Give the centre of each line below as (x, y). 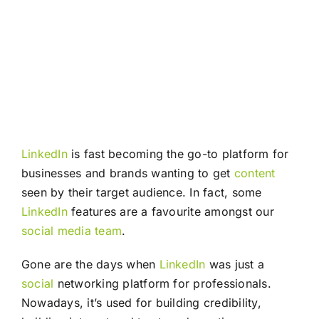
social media (56, 230)
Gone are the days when (90, 264)
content (255, 173)
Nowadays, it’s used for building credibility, (141, 302)
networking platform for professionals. (162, 283)
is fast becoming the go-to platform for (178, 153)
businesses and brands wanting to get (127, 173)
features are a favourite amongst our (171, 211)
